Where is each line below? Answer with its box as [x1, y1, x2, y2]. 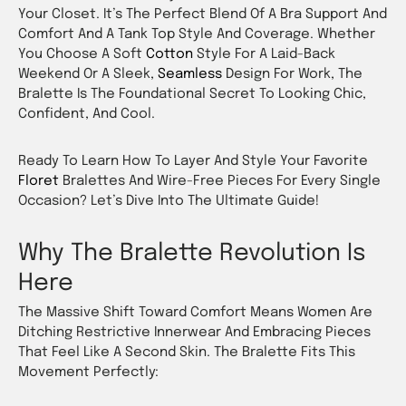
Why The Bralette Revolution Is [18, 240, 366, 266]
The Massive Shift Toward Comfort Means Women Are [18, 304, 372, 320]
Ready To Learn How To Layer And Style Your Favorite [18, 153, 368, 169]
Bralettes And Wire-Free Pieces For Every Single [63, 173, 381, 188]
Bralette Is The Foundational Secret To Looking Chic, [18, 86, 366, 101]
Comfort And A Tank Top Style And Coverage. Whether [18, 26, 375, 42]
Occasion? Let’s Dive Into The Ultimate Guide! [18, 193, 319, 208]
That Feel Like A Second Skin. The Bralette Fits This [18, 344, 355, 360]
